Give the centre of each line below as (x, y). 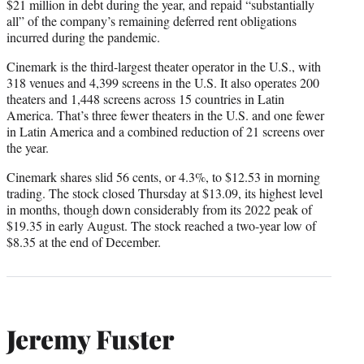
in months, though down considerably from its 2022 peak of (159, 209)
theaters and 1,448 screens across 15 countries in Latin (145, 98)
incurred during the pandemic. (83, 37)
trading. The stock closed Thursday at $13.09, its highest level (165, 193)
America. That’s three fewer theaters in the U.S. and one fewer (165, 115)
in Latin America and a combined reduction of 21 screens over (165, 131)
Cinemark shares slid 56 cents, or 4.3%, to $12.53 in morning (163, 176)
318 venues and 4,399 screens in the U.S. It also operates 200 (163, 82)
